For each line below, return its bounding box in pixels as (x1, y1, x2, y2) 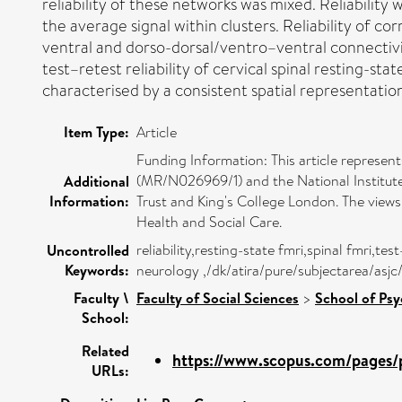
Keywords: (65, 259, 129, 280)
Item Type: (64, 121, 129, 142)
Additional (64, 170, 129, 191)
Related (82, 340, 129, 361)
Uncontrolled (47, 240, 129, 260)
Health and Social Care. (136, 211, 282, 232)
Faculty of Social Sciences (136, 287, 299, 308)
